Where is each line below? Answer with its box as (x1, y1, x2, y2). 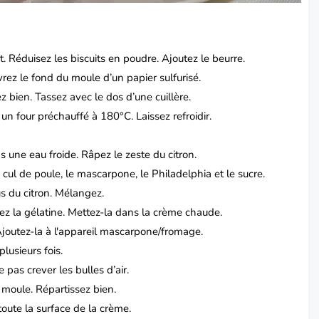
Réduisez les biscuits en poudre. (9, 51, 162, 66)
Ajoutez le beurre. (162, 51, 246, 66)
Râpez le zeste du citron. (81, 147, 197, 162)
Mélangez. (55, 186, 105, 201)
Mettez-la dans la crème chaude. (68, 205, 223, 220)
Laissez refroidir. (136, 109, 212, 124)
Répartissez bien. (36, 282, 117, 297)
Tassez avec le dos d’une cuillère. (35, 90, 192, 105)
